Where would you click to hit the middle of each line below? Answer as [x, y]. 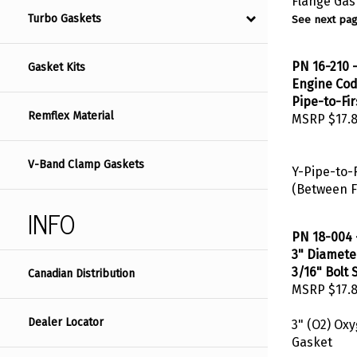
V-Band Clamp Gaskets [86, 165]
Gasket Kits [57, 68]
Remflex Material [71, 116]
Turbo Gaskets [65, 19]
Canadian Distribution [81, 274]
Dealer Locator [66, 323]
